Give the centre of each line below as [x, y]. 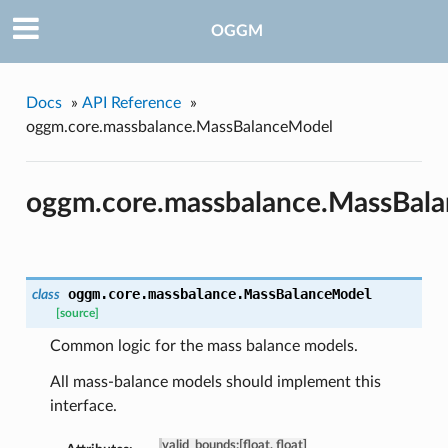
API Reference [131, 102]
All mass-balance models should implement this [215, 382]
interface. [83, 406]
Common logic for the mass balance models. [203, 346]
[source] [77, 314]
